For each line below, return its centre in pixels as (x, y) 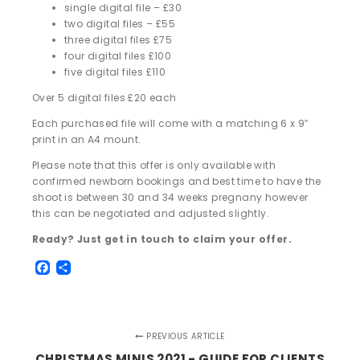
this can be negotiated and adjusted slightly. (151, 213)
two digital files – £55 (120, 24)
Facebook (83, 267)
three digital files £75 (119, 40)
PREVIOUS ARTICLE (184, 336)
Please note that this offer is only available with (154, 165)
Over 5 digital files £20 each (104, 98)
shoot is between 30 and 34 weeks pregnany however (170, 197)
